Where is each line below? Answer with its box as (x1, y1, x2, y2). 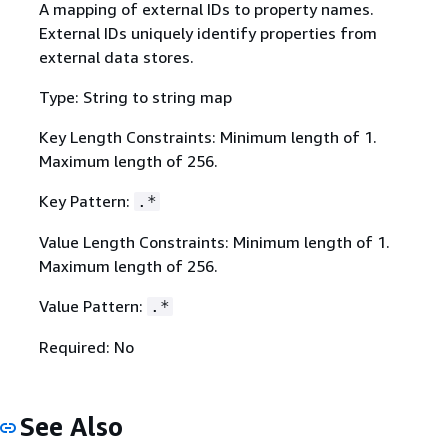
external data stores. (38, 47, 194, 68)
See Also (20, 411, 123, 443)
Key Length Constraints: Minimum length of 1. (38, 127, 377, 148)
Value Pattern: (38, 296, 147, 317)
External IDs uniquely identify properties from (38, 23, 377, 44)
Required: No (38, 337, 134, 358)
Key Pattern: (38, 191, 134, 212)
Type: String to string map (38, 87, 232, 108)
